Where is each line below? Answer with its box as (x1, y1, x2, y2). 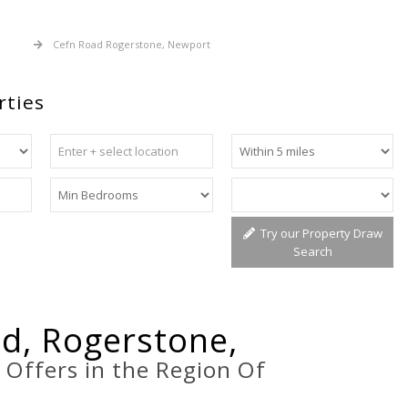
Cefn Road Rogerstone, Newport (53, 37, 211, 51)
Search (292, 243, 332, 260)
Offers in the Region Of (6, 354, 267, 384)
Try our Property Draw (254, 225, 382, 241)
